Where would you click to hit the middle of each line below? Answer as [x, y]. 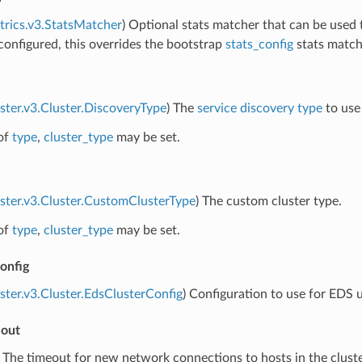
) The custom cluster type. [268, 201]
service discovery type [259, 108]
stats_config [259, 44]
